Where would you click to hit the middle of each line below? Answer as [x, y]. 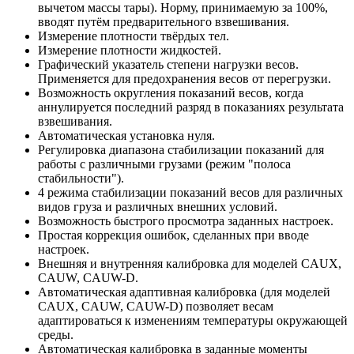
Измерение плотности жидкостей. [130, 51]
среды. [56, 335]
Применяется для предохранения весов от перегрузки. [185, 79]
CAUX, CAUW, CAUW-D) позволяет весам [156, 307]
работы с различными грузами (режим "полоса [164, 164]
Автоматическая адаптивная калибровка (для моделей [184, 292]
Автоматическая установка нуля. [126, 136]
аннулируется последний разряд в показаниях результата [191, 107]
